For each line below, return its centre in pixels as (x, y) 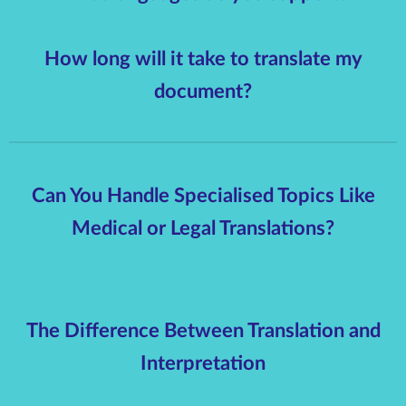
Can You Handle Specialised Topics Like (203, 196)
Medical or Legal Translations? (203, 229)
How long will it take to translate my (203, 59)
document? (203, 92)
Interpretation (203, 363)
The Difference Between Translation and (203, 330)
